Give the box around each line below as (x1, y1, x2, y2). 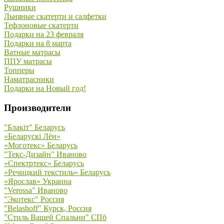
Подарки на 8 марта (4, 39, 71, 48)
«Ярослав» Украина (4, 176, 71, 185)
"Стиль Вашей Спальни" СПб (4, 212, 106, 221)
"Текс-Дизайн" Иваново (4, 149, 86, 158)
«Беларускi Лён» (4, 131, 60, 140)
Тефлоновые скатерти (4, 21, 78, 30)
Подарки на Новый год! (4, 84, 86, 93)
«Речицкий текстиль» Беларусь (4, 167, 110, 176)
